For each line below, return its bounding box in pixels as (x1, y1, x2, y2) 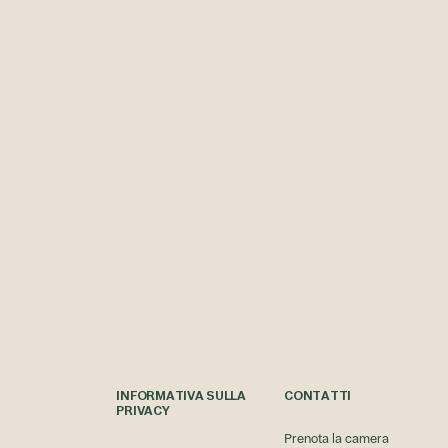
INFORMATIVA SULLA (116, 388, 246, 404)
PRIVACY (116, 403, 170, 419)
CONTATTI (284, 388, 351, 404)
